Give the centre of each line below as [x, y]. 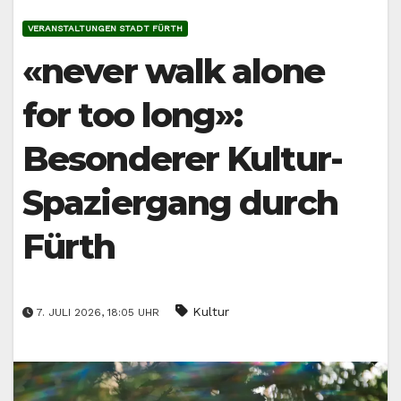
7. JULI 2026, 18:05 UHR [98, 312]
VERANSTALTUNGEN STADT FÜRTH [105, 29]
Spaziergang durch [180, 203]
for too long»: [132, 115]
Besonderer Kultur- [182, 159]
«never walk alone [173, 72]
